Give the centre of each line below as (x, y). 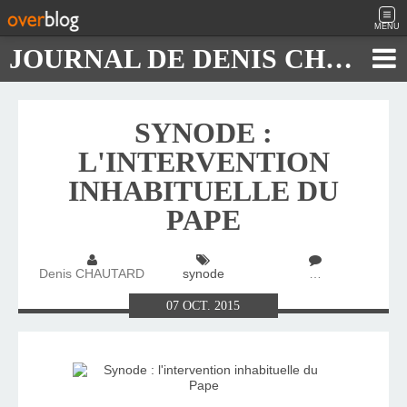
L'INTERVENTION (203, 162)
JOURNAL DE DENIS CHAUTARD (339, 59)
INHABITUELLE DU (203, 191)
